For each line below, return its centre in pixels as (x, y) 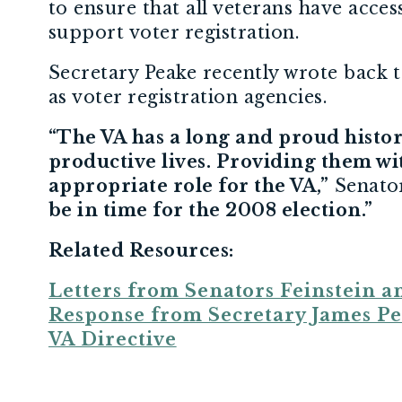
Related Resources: (141, 250)
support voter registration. (174, 32)
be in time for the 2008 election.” (211, 210)
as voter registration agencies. (188, 96)
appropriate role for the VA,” (189, 185)
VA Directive (113, 339)
